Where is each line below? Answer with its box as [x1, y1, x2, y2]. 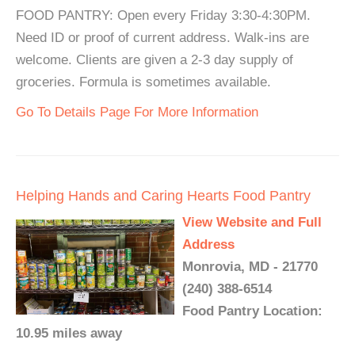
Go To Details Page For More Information [16, 105, 258, 120]
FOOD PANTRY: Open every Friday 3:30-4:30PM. [16, 8, 311, 23]
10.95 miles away [16, 326, 122, 341]
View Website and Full [182, 215, 322, 230]
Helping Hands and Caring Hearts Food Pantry [16, 188, 311, 204]
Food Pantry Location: [182, 303, 323, 319]
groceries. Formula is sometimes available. [16, 74, 271, 90]
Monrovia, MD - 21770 [182, 259, 318, 274]
